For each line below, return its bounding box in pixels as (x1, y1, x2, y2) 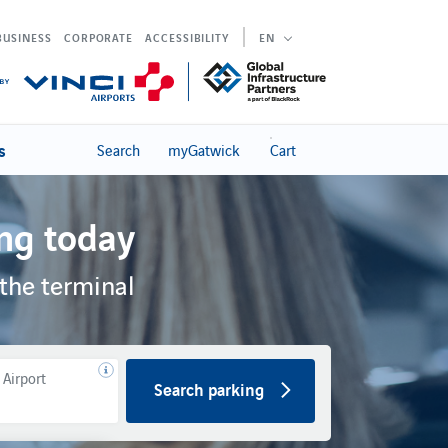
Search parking (153, 376, 264, 401)
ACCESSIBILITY (145, 29, 229, 45)
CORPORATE (63, 29, 134, 45)
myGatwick (168, 139, 239, 160)
